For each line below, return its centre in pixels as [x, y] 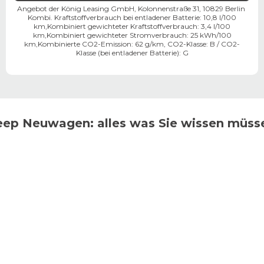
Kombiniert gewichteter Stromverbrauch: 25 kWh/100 [139, 35]
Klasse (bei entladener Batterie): [128, 52]
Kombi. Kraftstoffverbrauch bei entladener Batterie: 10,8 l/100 [132, 17]
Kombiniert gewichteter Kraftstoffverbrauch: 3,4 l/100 [139, 26]
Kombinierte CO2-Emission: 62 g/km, [102, 44]
